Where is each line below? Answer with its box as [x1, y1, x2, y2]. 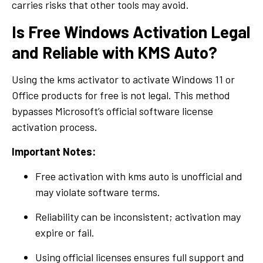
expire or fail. [35, 225, 95, 239]
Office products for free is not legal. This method [12, 88, 230, 102]
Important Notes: [12, 144, 96, 158]
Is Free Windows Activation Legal [12, 21, 250, 42]
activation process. [12, 120, 97, 133]
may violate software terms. [35, 185, 160, 198]
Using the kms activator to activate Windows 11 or [12, 72, 235, 86]
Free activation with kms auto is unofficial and [35, 169, 242, 183]
